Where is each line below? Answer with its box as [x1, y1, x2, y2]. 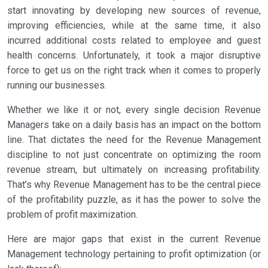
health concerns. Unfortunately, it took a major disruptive [7, 50, 261, 62]
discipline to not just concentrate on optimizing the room [7, 149, 261, 161]
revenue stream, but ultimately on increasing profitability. [7, 164, 261, 176]
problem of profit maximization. [7, 209, 138, 221]
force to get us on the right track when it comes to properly [7, 65, 261, 77]
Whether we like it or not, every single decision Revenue [7, 104, 261, 116]
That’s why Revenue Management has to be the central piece [7, 179, 261, 191]
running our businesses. [7, 80, 106, 92]
